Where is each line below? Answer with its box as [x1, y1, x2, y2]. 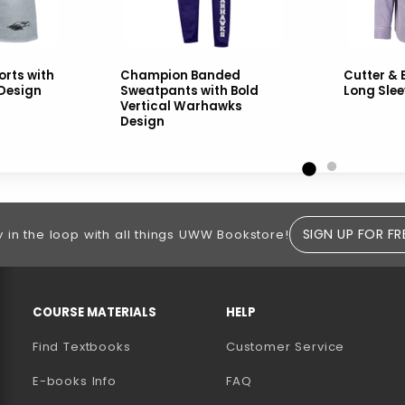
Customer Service [226, 338, 345, 356]
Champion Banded [120, 67, 240, 85]
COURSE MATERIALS [33, 303, 156, 321]
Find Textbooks [33, 338, 131, 356]
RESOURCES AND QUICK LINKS [17, 278, 202, 296]
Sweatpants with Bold [120, 82, 259, 100]
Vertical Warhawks [120, 98, 242, 116]
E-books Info [33, 372, 117, 391]
